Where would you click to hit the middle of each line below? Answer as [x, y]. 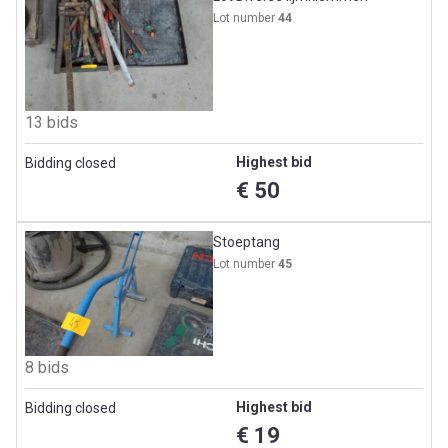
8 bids [47, 368]
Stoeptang [247, 241]
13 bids [51, 122]
